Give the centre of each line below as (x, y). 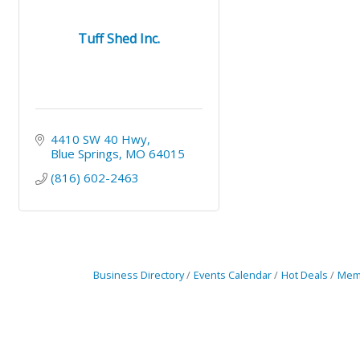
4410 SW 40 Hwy (98, 139)
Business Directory (138, 275)
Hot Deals (304, 275)
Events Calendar (232, 275)
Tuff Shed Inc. (119, 38)
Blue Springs (84, 154)
